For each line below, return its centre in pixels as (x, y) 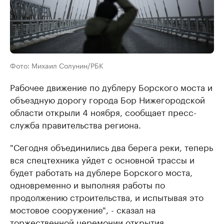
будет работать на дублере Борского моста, (101, 172)
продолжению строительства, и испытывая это (107, 197)
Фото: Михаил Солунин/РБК (57, 65)
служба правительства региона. (75, 124)
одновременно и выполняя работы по (87, 184)
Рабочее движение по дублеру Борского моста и (111, 87)
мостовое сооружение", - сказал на (83, 209)
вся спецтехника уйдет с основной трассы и (102, 159)
